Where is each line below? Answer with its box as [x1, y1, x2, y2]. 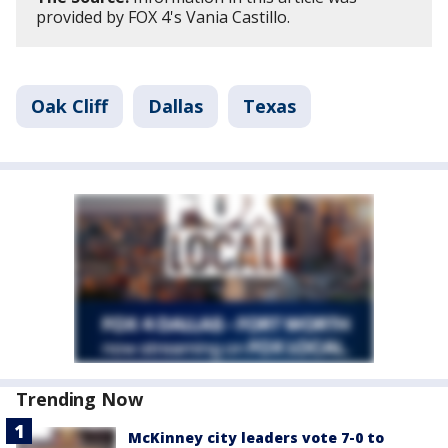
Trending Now [16, 386, 143, 411]
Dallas [148, 93, 203, 118]
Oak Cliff [31, 93, 108, 118]
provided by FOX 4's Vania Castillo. [36, 5, 290, 28]
